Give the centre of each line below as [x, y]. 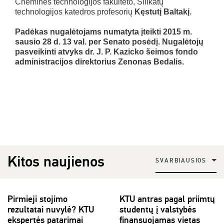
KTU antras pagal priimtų [167, 199]
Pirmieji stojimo [37, 199]
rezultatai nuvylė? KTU [51, 210]
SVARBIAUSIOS [181, 160]
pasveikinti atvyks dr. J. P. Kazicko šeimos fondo [106, 52]
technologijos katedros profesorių [75, 12]
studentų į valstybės [158, 210]
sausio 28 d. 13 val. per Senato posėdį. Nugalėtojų [109, 42]
